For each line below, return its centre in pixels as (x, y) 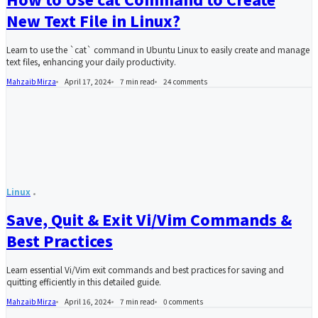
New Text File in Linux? (93, 20)
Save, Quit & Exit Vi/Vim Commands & (149, 219)
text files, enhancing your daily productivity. (91, 62)
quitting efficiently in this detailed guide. (84, 282)
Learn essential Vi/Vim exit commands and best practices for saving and (145, 270)
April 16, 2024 (88, 302)
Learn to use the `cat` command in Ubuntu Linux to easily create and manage (158, 50)
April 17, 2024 (88, 82)
